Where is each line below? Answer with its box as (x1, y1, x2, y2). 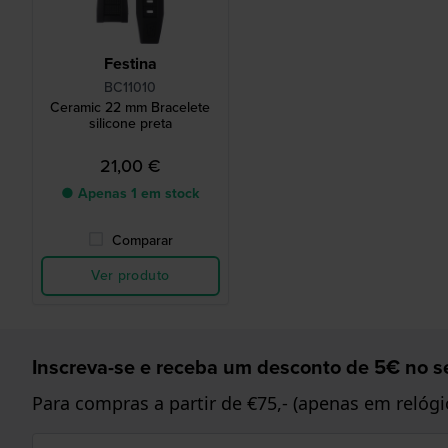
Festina (103, 52, 157, 76)
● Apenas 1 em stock (61, 183, 200, 205)
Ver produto (91, 265, 170, 287)
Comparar (111, 230, 173, 252)
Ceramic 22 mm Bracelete (50, 97, 211, 119)
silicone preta (88, 113, 172, 135)
